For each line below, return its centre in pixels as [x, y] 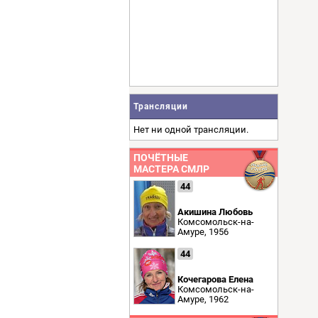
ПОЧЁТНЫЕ [161, 158]
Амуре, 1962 [203, 299]
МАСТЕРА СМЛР [171, 169]
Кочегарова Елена [215, 279]
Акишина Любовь [215, 212]
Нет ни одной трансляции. [191, 130]
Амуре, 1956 [203, 232]
